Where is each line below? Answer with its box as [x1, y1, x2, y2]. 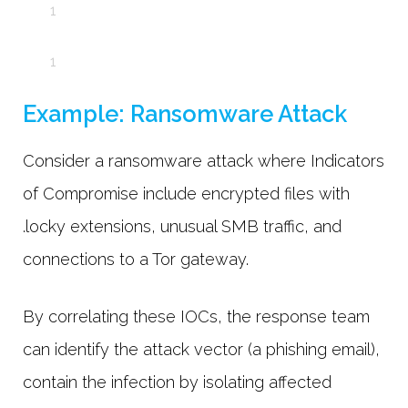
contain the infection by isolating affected [23, 372, 331, 393]
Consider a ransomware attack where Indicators [23, 151, 384, 171]
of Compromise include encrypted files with [23, 184, 350, 204]
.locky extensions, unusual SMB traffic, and [23, 217, 342, 237]
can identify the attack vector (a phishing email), [23, 340, 380, 360]
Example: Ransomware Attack [23, 100, 352, 128]
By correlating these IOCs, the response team [23, 307, 370, 327]
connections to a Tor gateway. [23, 250, 258, 270]
